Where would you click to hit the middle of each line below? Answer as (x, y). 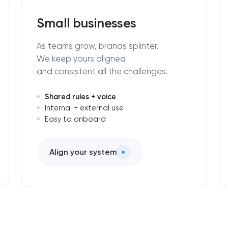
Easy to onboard (75, 119)
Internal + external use (84, 108)
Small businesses (86, 23)
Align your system (83, 152)
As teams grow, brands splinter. (97, 46)
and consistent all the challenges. (102, 71)
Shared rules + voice (80, 96)
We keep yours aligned (81, 59)
